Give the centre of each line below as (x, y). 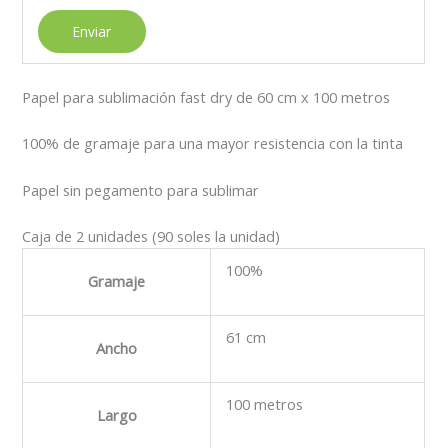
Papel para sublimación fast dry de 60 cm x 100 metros (206, 97)
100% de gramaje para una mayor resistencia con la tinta (213, 143)
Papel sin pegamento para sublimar (141, 189)
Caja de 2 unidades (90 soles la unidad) (151, 236)
